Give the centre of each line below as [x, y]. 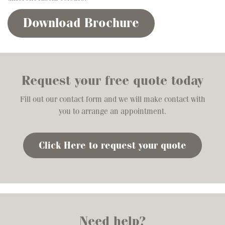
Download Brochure [81, 23]
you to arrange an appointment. [113, 111]
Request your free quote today [113, 80]
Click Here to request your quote [113, 145]
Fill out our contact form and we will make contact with [113, 99]
